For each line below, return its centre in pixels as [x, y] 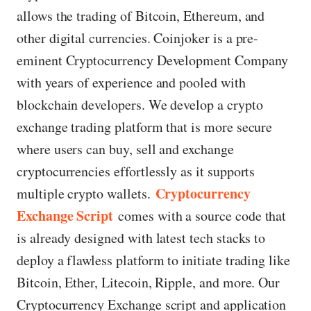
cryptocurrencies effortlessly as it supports [136, 171]
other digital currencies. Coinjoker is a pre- [138, 37]
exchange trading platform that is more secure [145, 126]
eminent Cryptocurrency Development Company [152, 60]
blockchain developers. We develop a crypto [140, 104]
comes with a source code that [200, 215]
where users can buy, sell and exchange [125, 149]
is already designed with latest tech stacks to [141, 237]
